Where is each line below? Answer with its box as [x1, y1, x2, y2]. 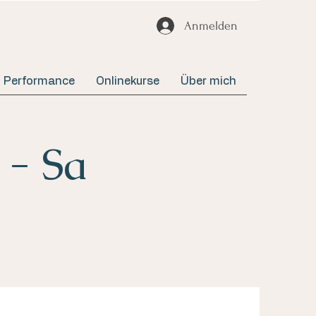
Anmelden [184, 19, 238, 32]
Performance [4, 75, 75, 87]
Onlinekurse [96, 75, 159, 87]
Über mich [181, 75, 236, 87]
